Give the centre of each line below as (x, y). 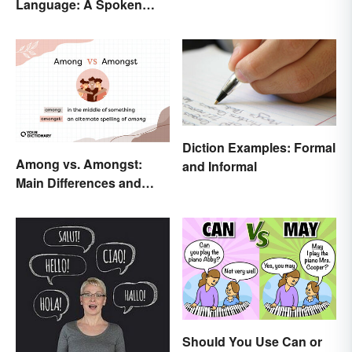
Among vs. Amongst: (79, 163)
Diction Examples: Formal (259, 148)
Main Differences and (79, 182)
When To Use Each (72, 201)
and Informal (220, 167)
